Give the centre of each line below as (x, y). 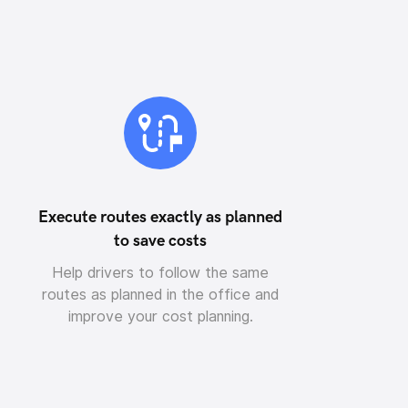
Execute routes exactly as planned (160, 217)
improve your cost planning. (160, 316)
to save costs (160, 241)
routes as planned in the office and (160, 295)
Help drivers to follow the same (160, 273)
